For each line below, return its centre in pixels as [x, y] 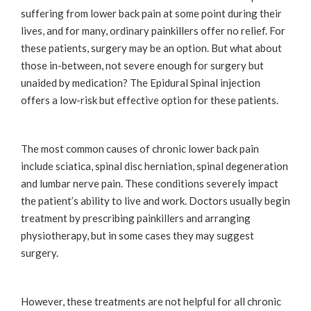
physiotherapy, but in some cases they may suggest [137, 235]
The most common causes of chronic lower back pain [140, 148]
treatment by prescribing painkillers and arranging [136, 218]
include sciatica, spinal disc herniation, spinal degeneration [154, 166]
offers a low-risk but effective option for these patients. [150, 100]
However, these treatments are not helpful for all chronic [151, 301]
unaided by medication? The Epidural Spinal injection [141, 82]
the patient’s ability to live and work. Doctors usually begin [155, 200]
